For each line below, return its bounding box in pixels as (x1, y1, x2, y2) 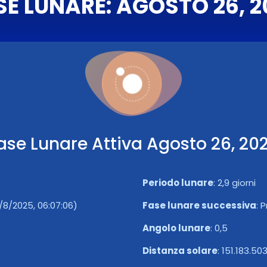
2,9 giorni (218, 176, 256, 189)
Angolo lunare (142, 222, 210, 234)
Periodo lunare (142, 176, 213, 189)
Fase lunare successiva (142, 199, 256, 212)
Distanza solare (142, 244, 218, 257)
